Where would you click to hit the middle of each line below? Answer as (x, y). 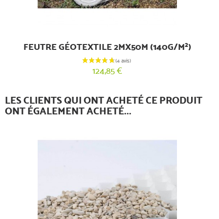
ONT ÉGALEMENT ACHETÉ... (68, 111)
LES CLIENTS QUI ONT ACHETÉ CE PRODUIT (104, 100)
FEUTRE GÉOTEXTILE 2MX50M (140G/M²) (107, 47)
